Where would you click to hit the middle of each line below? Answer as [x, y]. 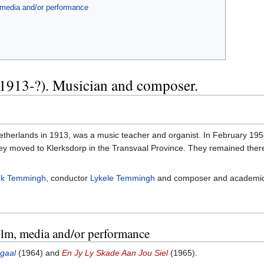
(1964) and [39, 253]
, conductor [68, 178]
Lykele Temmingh [123, 178]
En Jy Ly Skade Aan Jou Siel [115, 253]
